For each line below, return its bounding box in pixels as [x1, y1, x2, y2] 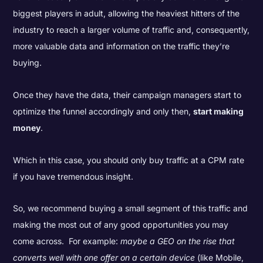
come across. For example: [13, 236, 121, 247]
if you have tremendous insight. [13, 171, 134, 181]
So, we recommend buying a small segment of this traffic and [13, 203, 248, 214]
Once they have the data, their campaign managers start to [13, 89, 242, 100]
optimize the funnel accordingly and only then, [13, 106, 194, 116]
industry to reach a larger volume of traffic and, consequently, [13, 25, 250, 35]
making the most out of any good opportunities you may [13, 220, 229, 230]
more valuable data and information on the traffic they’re [13, 41, 230, 52]
